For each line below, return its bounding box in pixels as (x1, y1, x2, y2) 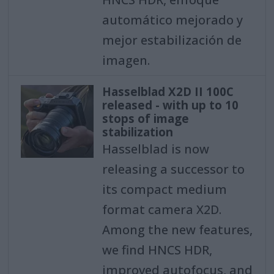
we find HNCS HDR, (102, 242, 212, 259)
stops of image (102, 111, 189, 127)
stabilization (102, 124, 173, 141)
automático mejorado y (102, 11, 243, 28)
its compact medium (102, 181, 227, 198)
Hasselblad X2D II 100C (102, 84, 234, 100)
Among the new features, (102, 221, 253, 239)
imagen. (102, 51, 150, 68)
